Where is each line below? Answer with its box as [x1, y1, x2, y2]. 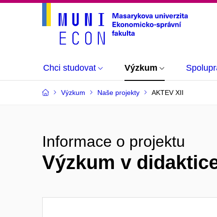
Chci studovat [43, 63, 96, 73]
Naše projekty [97, 89, 139, 96]
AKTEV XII [152, 89, 184, 96]
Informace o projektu [42, 133, 185, 150]
